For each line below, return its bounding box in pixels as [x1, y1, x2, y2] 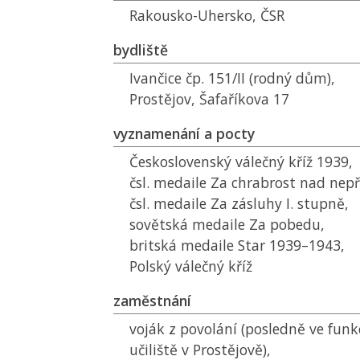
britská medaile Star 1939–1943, [129, 235, 345, 255]
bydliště [113, 40, 168, 59]
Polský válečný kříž [129, 256, 252, 276]
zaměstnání [113, 291, 191, 310]
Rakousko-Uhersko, [129, 6, 260, 25]
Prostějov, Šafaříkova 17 [129, 89, 289, 108]
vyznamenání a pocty [113, 124, 255, 143]
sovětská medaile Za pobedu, [129, 215, 325, 234]
